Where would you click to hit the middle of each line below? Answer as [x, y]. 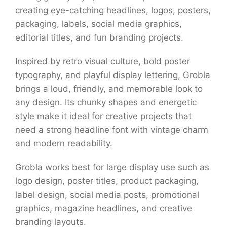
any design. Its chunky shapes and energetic [106, 102]
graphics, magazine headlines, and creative [104, 208]
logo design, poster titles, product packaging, [107, 181]
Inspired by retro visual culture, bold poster [103, 61]
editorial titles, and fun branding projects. [99, 37]
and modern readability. [64, 143]
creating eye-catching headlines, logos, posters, [113, 10]
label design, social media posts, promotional [107, 195]
